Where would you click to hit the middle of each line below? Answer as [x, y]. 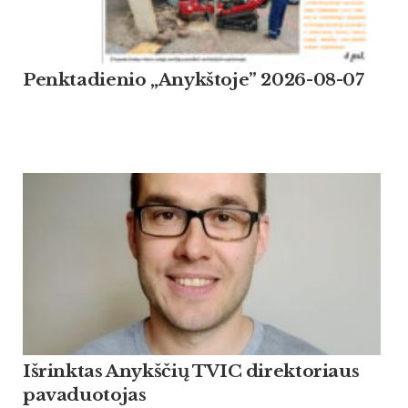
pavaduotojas [85, 394]
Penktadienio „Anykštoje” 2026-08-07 [194, 79]
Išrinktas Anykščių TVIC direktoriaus [191, 371]
